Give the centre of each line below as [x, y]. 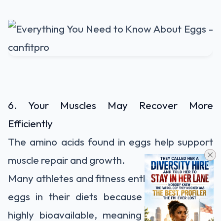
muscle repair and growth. [67, 160]
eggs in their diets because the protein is [110, 196]
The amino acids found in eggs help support [110, 141]
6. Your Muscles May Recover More [110, 105]
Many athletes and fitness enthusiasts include [110, 178]
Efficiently [30, 123]
